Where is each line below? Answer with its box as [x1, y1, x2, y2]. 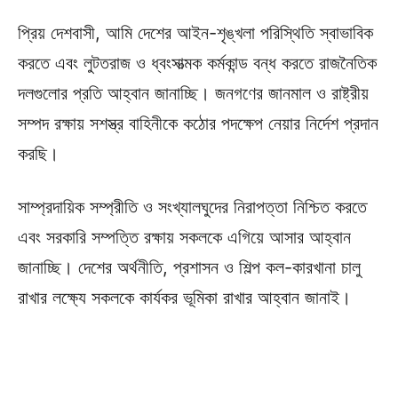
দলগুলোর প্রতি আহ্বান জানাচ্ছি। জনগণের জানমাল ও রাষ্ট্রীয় [18, 83, 369, 105]
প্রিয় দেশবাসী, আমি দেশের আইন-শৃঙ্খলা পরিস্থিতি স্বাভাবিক [18, 22, 373, 44]
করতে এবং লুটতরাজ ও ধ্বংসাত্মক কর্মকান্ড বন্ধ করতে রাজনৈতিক [18, 52, 377, 75]
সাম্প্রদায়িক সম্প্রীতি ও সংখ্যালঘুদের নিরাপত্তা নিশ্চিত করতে [18, 196, 367, 219]
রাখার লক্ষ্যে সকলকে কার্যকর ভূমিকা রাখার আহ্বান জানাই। [18, 287, 351, 309]
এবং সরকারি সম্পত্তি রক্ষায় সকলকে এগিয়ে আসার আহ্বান [18, 227, 351, 249]
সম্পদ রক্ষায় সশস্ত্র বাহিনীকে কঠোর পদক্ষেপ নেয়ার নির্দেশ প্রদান [18, 113, 378, 135]
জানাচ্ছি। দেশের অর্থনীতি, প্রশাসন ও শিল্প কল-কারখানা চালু [18, 257, 361, 279]
